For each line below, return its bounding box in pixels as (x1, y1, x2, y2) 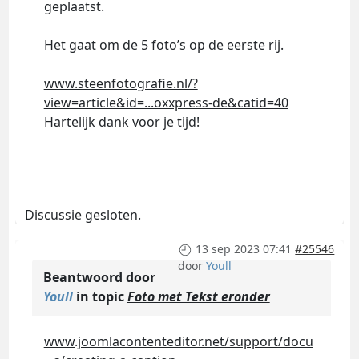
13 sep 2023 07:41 (196, 241, 292, 257)
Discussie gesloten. (24, 206, 141, 224)
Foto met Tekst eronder (127, 288, 270, 306)
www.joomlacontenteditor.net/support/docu (43, 333, 313, 351)
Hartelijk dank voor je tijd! (43, 113, 200, 131)
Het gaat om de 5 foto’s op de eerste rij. (43, 36, 284, 54)
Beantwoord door (42, 268, 155, 287)
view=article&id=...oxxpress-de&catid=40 (43, 94, 288, 112)
